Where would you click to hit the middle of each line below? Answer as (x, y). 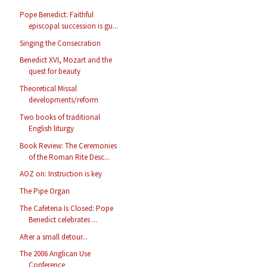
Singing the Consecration (60, 43)
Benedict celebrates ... (63, 219)
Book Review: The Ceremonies (69, 145)
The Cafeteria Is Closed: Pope (67, 208)
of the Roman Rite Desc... (69, 157)
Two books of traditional (60, 117)
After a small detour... (54, 237)
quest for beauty (55, 72)
